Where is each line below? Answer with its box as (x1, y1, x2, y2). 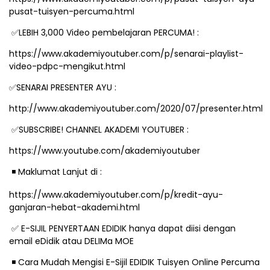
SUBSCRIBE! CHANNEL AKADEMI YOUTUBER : (19, 124, 191, 136)
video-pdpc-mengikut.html (9, 60, 125, 72)
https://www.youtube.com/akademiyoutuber (9, 145, 200, 157)
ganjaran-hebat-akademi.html (9, 201, 140, 213)
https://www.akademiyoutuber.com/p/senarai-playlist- (9, 48, 243, 60)
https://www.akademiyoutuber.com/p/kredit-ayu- (9, 189, 223, 201)
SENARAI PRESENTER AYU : (16, 81, 119, 93)
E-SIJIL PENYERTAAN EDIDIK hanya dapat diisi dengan (19, 222, 236, 234)
